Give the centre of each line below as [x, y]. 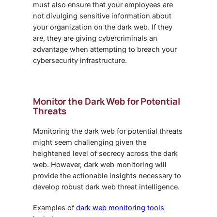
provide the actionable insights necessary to [107, 176]
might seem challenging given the [90, 142]
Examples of [54, 208]
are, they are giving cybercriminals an [95, 38]
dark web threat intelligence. [132, 187]
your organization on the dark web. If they [103, 27]
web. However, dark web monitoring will [100, 165]
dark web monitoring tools [120, 208]
